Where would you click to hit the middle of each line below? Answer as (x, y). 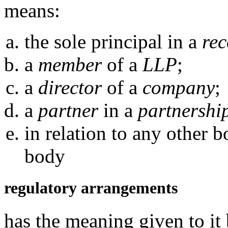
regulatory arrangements (91, 188)
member (70, 65)
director (70, 88)
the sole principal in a (111, 42)
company (179, 88)
